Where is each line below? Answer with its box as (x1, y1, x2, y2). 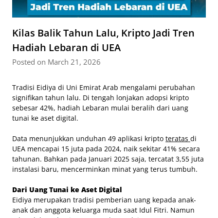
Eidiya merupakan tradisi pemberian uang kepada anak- (12, 195, 196, 204)
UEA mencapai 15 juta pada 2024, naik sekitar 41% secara (12, 144, 200, 153)
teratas (165, 133, 190, 143)
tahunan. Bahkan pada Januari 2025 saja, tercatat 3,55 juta (12, 154, 204, 163)
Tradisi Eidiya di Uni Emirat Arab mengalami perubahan (12, 82, 195, 92)
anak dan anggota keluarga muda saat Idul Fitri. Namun (12, 205, 195, 215)
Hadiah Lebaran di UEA (12, 40, 121, 54)
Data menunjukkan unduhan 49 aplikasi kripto (12, 133, 165, 143)
